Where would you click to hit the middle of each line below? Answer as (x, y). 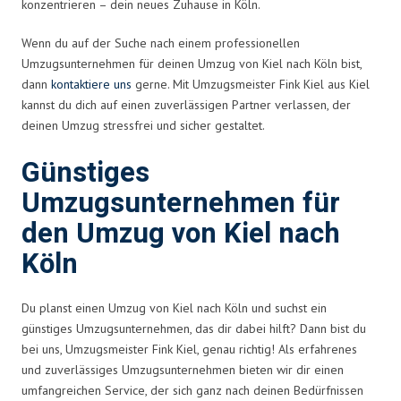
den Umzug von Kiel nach (181, 234)
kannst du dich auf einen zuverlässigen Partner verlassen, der (186, 104)
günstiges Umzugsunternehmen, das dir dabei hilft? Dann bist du (194, 328)
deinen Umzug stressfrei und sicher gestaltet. (143, 125)
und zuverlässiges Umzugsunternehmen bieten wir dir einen (183, 369)
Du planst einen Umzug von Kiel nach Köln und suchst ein (174, 307)
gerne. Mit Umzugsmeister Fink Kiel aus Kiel (251, 84)
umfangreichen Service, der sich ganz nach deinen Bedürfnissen (192, 390)
